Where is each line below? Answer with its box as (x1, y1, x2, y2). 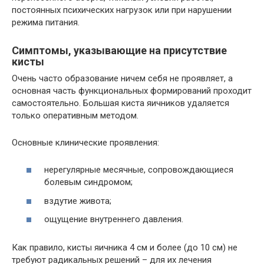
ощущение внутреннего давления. (44, 214, 183, 225)
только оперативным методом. (12, 110, 138, 121)
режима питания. (12, 16, 80, 28)
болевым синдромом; (44, 177, 133, 188)
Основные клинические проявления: (12, 137, 159, 148)
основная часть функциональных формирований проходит (12, 85, 252, 96)
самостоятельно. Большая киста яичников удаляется (12, 97, 229, 108)
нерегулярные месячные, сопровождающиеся (44, 164, 233, 176)
